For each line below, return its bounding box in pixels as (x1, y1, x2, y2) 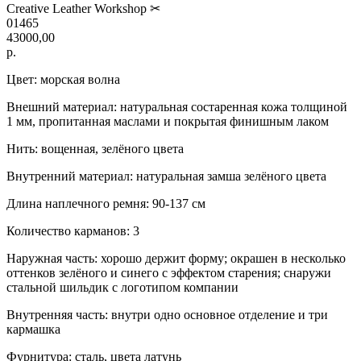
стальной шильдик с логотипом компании (6, 280, 239, 294)
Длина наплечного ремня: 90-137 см (6, 196, 205, 210)
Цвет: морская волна (6, 72, 120, 86)
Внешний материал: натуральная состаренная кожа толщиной (6, 99, 347, 114)
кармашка (6, 322, 60, 336)
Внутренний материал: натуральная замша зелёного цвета (6, 168, 326, 183)
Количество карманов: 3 (6, 223, 139, 238)
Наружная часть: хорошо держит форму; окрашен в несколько (6, 251, 346, 265)
